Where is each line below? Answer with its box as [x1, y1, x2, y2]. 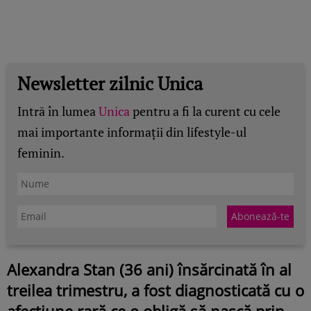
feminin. [17, 144, 65, 161]
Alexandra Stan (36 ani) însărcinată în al [7, 258, 292, 280]
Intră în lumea [17, 102, 99, 119]
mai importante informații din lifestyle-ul [17, 123, 246, 140]
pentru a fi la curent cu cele [130, 102, 280, 119]
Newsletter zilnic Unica [17, 71, 203, 95]
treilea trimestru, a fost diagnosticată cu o [7, 279, 304, 301]
